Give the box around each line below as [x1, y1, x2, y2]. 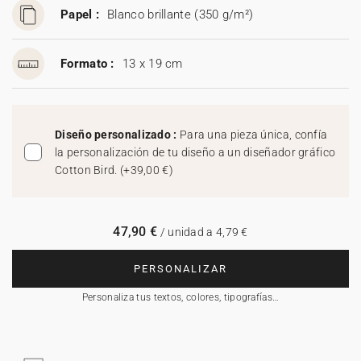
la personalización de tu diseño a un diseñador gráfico [55, 146, 336, 159]
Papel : [60, 7, 100, 22]
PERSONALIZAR [134, 263, 227, 275]
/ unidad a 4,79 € [157, 226, 248, 239]
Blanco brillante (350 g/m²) [107, 7, 254, 22]
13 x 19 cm [122, 56, 183, 71]
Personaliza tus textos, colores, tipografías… [81, 292, 280, 303]
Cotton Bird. [55, 164, 120, 176]
